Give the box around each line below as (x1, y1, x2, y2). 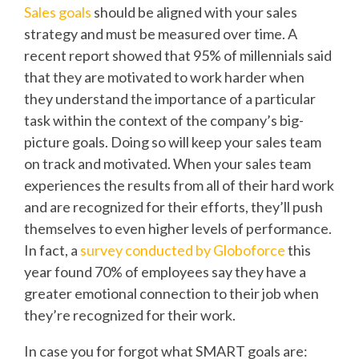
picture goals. (24, 132, 111, 151)
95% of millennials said (193, 46, 332, 64)
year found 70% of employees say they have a (24, 262, 306, 280)
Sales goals (24, 2, 91, 21)
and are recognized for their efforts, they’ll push (24, 197, 323, 216)
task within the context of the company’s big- (24, 111, 304, 129)
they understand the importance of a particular (24, 89, 316, 107)
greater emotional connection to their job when (24, 284, 319, 302)
